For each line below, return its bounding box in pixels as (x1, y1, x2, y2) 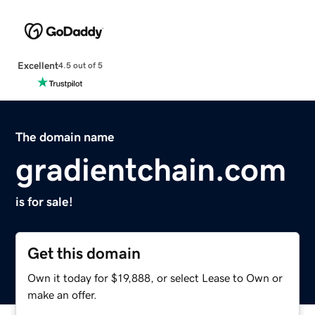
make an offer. (27, 288, 98, 300)
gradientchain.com (15, 153, 287, 186)
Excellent (17, 60, 58, 70)
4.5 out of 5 (58, 61, 103, 70)
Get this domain (27, 245, 141, 262)
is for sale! (15, 195, 74, 208)
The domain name (15, 130, 115, 143)
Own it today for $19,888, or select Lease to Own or (27, 271, 283, 283)
